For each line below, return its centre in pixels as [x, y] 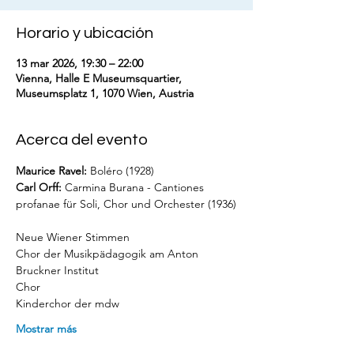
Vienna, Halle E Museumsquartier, [99, 78]
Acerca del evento [82, 140]
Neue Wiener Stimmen [73, 237]
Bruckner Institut [57, 270]
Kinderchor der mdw [68, 303]
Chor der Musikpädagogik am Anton [109, 254]
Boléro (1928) [121, 171]
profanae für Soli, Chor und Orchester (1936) [126, 204]
